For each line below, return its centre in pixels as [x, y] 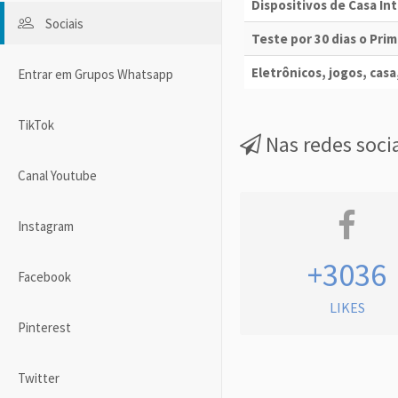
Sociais [64, 23]
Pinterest [44, 327]
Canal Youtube [57, 175]
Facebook [44, 276]
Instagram [46, 226]
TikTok [36, 124]
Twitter [39, 378]
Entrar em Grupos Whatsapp [96, 74]
